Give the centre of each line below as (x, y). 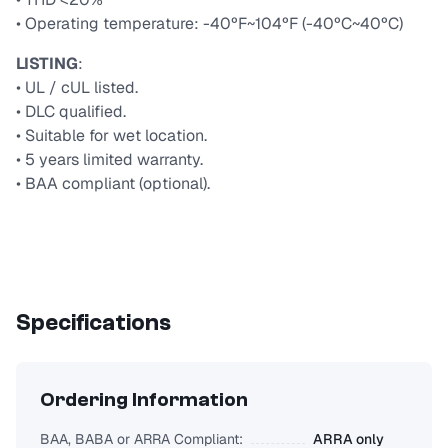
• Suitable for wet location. (111, 136)
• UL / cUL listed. (77, 88)
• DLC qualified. (71, 112)
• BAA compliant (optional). (113, 184)
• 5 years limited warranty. (109, 160)
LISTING (47, 64)
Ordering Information (144, 400)
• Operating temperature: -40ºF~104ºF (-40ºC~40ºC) (209, 24)
